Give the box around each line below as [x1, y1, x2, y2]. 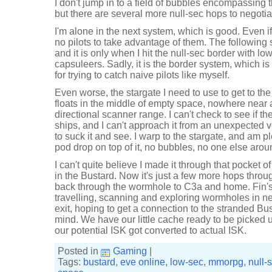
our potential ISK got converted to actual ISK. [55, 225, 246, 236]
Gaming [113, 246, 147, 256]
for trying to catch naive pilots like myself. [55, 70, 229, 80]
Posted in [58, 246, 101, 256]
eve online [120, 257, 165, 267]
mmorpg [208, 257, 243, 267]
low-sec [170, 257, 203, 267]
